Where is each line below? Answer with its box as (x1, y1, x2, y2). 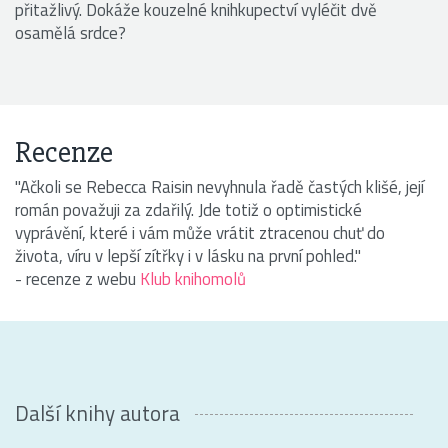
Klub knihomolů (140, 265, 246, 292)
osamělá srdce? (15, 19, 126, 46)
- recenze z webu (15, 265, 140, 292)
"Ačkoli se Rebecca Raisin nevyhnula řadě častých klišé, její (15, 173, 424, 200)
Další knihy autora (15, 396, 180, 429)
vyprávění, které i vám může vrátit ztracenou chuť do (15, 219, 385, 246)
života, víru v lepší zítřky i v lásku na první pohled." (15, 242, 361, 269)
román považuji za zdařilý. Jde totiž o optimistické (15, 196, 362, 223)
